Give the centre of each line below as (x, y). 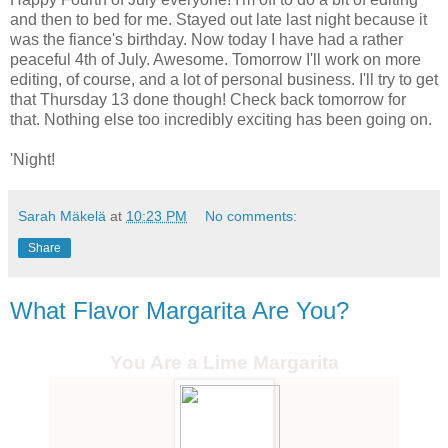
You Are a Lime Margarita (224, 362)
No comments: (251, 215)
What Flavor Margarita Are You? (179, 310)
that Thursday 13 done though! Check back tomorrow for (208, 99)
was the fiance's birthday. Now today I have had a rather (206, 39)
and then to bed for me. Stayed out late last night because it (218, 19)
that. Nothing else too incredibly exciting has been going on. (221, 119)
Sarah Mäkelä (62, 215)
